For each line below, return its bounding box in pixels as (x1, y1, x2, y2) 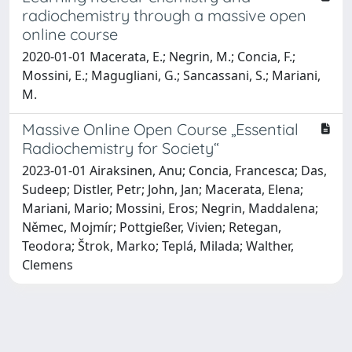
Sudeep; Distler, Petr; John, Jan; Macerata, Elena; (22, 180, 303, 198)
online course (22, 24, 118, 44)
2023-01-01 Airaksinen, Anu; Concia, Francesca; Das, (22, 161, 327, 179)
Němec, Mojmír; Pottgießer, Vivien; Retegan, (22, 218, 281, 236)
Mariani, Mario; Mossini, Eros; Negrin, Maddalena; (22, 199, 318, 217)
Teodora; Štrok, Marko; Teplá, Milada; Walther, (22, 236, 294, 255)
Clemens (22, 255, 73, 273)
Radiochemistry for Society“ (22, 137, 219, 158)
